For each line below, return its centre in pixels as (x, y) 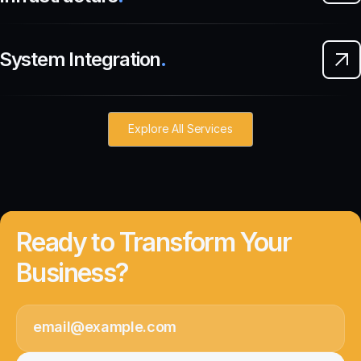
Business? (73, 272)
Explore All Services (180, 128)
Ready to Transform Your (154, 242)
